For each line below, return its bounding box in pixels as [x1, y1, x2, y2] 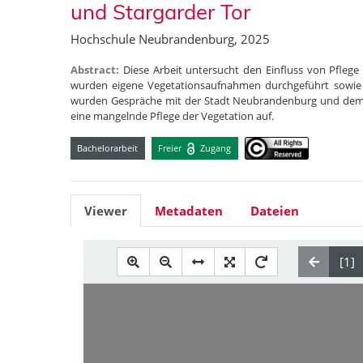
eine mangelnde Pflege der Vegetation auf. [70, 109, 274, 123]
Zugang [198, 141, 232, 154]
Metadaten [155, 203, 223, 220]
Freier [158, 141, 185, 154]
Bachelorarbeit [77, 141, 139, 154]
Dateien [250, 203, 299, 220]
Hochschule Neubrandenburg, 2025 [70, 31, 270, 47]
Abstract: [70, 62, 123, 77]
